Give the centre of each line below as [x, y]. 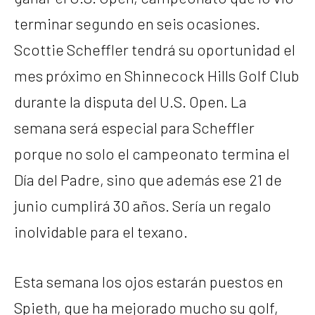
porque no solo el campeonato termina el [152, 154]
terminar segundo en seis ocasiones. [137, 24]
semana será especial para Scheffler [134, 128]
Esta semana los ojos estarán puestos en [149, 282]
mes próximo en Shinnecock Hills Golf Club [157, 76]
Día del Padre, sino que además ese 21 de [148, 180]
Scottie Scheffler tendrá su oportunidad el [155, 50]
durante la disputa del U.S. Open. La [130, 102]
